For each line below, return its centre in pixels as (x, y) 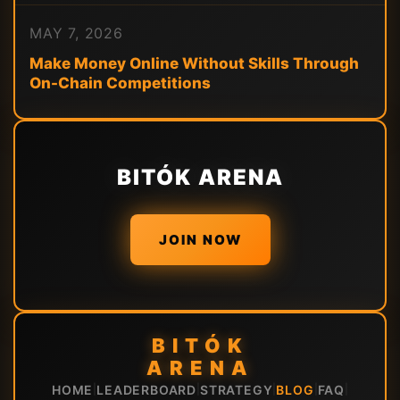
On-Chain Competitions (120, 83)
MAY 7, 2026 (76, 33)
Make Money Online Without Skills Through (194, 63)
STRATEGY (237, 389)
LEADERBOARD (146, 389)
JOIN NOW (200, 239)
